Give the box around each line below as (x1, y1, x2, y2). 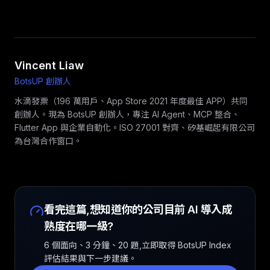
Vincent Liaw (14, 59, 84, 72)
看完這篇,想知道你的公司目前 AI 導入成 (44, 203, 233, 216)
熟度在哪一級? (44, 220, 113, 233)
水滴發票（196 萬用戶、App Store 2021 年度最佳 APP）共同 (14, 96, 248, 106)
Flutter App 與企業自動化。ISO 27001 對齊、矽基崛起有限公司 (14, 122, 255, 133)
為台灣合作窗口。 (14, 136, 82, 146)
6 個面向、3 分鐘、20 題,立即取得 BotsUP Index (44, 240, 231, 250)
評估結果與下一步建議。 (44, 253, 137, 263)
